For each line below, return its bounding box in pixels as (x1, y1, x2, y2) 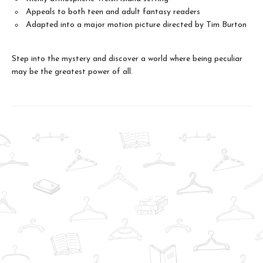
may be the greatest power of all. (12, 68, 133, 76)
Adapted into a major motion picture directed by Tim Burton (26, 21, 247, 29)
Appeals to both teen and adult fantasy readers (26, 8, 200, 16)
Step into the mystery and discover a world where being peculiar (12, 55, 242, 63)
